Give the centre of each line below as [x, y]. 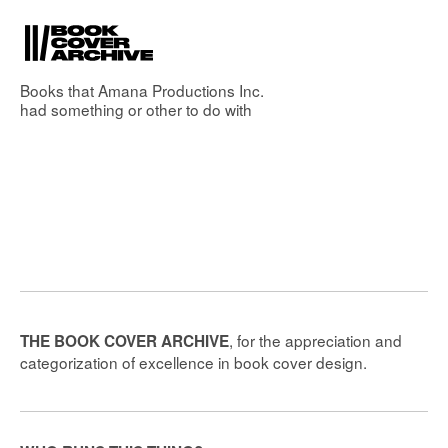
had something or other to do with [136, 109]
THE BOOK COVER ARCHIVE [124, 341]
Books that [59, 90]
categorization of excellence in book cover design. [193, 362]
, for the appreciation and [315, 340]
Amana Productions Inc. [181, 90]
